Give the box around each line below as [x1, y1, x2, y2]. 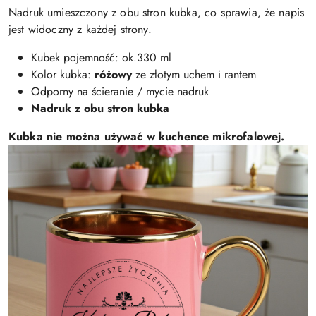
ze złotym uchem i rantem [132, 66, 256, 83]
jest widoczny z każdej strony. [8, 20, 152, 37]
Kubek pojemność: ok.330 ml [31, 49, 171, 66]
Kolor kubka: [31, 66, 95, 83]
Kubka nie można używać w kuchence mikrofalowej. [8, 128, 285, 145]
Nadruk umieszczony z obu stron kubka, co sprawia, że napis [8, 4, 305, 20]
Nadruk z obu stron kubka [31, 99, 169, 116]
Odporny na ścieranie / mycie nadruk [31, 83, 209, 99]
